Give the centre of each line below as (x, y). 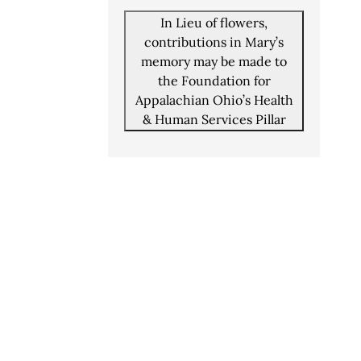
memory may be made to (214, 61)
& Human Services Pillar (214, 119)
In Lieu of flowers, (214, 22)
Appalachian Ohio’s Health (214, 100)
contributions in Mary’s (214, 41)
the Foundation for (214, 80)
